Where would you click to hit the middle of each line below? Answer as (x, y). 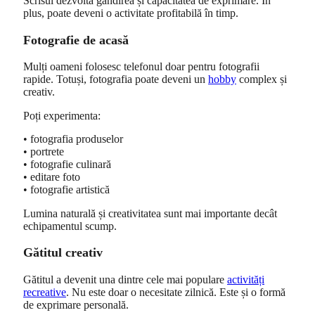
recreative (45, 292)
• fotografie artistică (66, 190)
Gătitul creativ (63, 253)
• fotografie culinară (67, 165)
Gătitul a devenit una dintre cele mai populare (125, 279)
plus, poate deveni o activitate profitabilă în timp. (131, 13)
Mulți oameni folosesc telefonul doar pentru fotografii (141, 66)
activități (246, 279)
